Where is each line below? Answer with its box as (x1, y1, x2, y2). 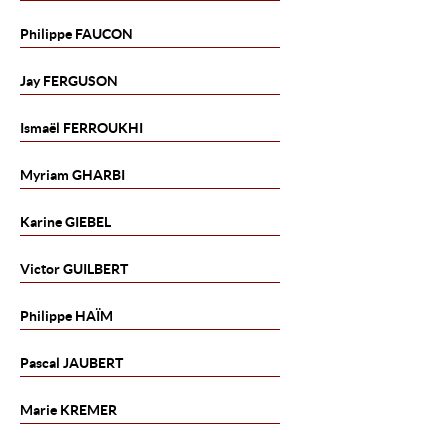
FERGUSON (43, 73, 118, 89)
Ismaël (20, 120, 60, 136)
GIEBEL (62, 214, 111, 230)
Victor (20, 261, 60, 277)
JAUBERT (60, 355, 123, 371)
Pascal (20, 355, 60, 371)
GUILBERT (60, 261, 128, 277)
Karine (20, 214, 62, 230)
